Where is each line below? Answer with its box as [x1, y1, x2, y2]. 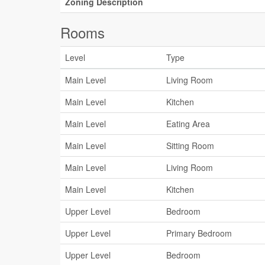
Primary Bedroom [166, 227, 232, 239]
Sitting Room [166, 140, 214, 151]
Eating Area [166, 118, 210, 130]
